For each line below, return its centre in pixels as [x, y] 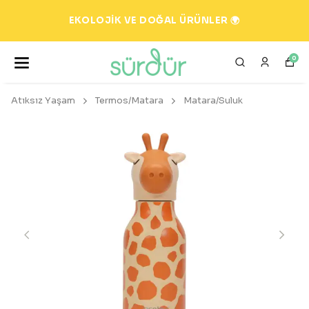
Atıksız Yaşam [43, 100]
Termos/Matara [129, 100]
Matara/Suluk [213, 100]
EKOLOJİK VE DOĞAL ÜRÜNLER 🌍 [154, 20]
